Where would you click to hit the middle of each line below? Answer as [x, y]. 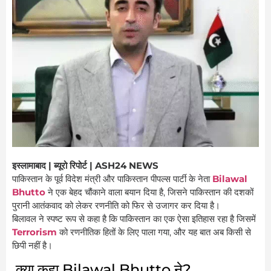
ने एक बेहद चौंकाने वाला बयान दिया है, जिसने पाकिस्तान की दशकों [149, 192]
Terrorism [34, 232]
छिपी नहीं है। [32, 246]
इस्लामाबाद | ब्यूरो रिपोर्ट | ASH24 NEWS [85, 166]
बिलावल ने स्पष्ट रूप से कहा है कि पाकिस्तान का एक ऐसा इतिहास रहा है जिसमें [134, 219]
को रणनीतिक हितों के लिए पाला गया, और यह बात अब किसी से [154, 232]
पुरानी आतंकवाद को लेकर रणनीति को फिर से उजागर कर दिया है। [116, 206]
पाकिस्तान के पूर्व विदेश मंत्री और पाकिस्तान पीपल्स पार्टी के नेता [112, 179]
